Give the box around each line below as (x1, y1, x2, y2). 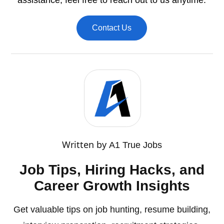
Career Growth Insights (33, 177, 190, 193)
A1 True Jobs (108, 139, 162, 150)
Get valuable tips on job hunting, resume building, (13, 204, 210, 214)
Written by (61, 138, 109, 150)
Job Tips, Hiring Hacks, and (19, 161, 204, 177)
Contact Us (92, 23, 132, 32)
